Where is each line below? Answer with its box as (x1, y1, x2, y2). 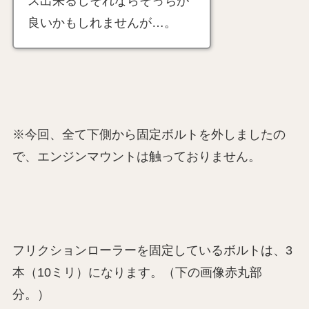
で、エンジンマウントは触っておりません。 (12, 150, 261, 164)
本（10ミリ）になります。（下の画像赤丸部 (12, 265, 262, 279)
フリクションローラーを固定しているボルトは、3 (12, 243, 292, 257)
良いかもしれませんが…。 (27, 16, 177, 30)
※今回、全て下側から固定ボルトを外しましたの (12, 128, 286, 142)
